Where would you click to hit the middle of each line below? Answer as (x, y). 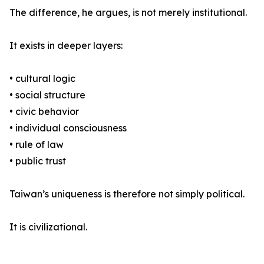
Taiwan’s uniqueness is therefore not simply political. (127, 194)
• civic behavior (44, 112)
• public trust (38, 161)
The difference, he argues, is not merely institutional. (128, 13)
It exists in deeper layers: (66, 46)
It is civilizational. (48, 227)
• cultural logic (42, 79)
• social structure (47, 95)
